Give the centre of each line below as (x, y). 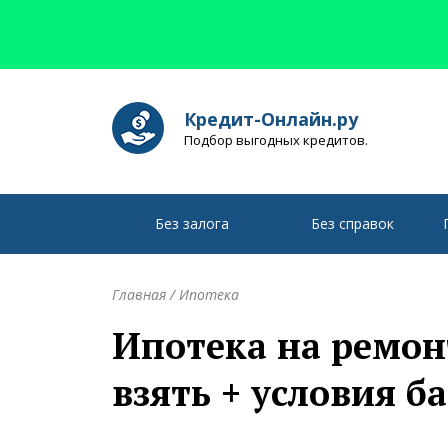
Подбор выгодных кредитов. (276, 140)
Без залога (192, 223)
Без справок (352, 223)
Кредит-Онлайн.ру (271, 119)
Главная (139, 294)
